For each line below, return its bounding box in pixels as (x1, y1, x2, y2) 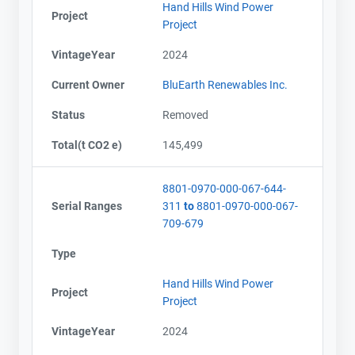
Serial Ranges (52, 199, 122, 212)
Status (52, 108, 85, 121)
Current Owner (52, 78, 124, 91)
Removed (162, 108, 208, 121)
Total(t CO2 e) (52, 138, 122, 151)
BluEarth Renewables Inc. (162, 78, 288, 91)
